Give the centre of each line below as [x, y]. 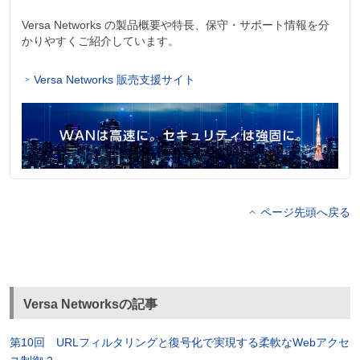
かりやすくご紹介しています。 [100, 41]
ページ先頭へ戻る [306, 212]
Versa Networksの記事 [90, 304]
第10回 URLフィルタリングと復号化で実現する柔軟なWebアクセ [179, 342]
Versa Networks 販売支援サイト [114, 80]
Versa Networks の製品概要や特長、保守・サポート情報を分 [175, 25]
